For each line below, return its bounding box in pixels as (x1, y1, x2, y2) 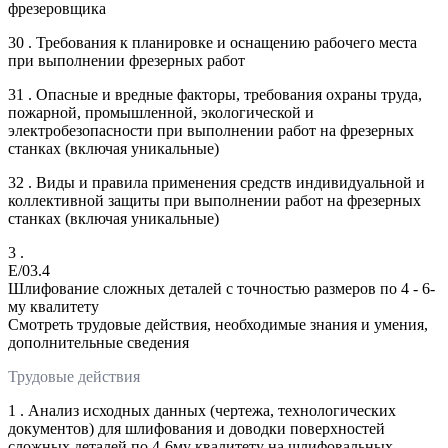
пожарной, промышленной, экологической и (8, 103, 314, 121)
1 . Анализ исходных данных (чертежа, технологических (8, 401, 396, 419)
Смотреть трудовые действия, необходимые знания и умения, (8, 315, 428, 333)
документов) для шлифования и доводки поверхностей (8, 419, 385, 437)
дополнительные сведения (8, 333, 189, 351)
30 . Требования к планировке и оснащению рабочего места (8, 33, 417, 51)
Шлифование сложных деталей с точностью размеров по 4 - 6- (8, 279, 435, 297)
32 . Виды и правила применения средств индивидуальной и (8, 173, 425, 191)
